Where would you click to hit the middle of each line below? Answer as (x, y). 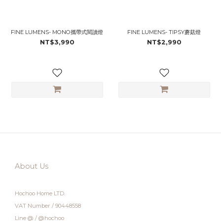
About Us (32, 166)
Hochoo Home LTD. (40, 193)
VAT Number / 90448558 (48, 206)
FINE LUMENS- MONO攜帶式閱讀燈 (57, 32)
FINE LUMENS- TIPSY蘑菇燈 (164, 32)
